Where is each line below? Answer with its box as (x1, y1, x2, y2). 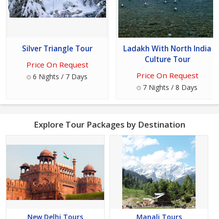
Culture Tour (144, 54, 190, 65)
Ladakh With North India (123, 44, 211, 54)
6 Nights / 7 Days (31, 72, 88, 82)
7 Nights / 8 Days (141, 83, 197, 92)
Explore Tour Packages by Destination (34, 119, 185, 131)
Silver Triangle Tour (22, 44, 92, 54)
